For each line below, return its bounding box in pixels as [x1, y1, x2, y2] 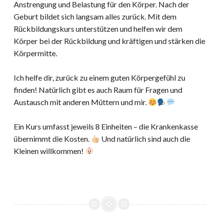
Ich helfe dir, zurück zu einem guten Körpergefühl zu [14, 73, 185, 83]
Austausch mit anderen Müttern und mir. [14, 97, 148, 107]
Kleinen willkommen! [14, 146, 85, 156]
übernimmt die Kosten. [14, 134, 91, 144]
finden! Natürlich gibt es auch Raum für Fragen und [14, 85, 182, 95]
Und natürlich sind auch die [100, 134, 191, 144]
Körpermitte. [14, 48, 57, 58]
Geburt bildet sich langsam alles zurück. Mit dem [14, 12, 176, 22]
